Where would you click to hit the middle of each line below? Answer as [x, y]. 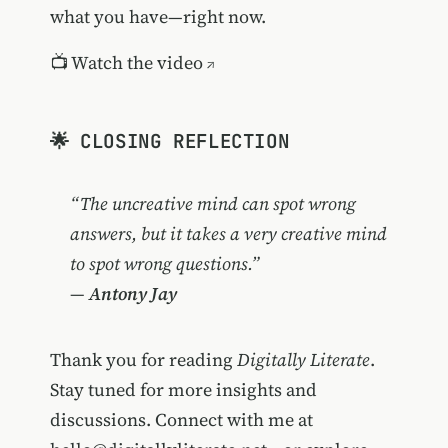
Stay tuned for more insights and [183, 390]
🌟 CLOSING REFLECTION [169, 141]
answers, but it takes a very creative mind [228, 234]
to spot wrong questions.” [164, 264]
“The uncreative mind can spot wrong [212, 204]
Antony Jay [132, 294]
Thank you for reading [143, 360]
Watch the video [136, 62]
